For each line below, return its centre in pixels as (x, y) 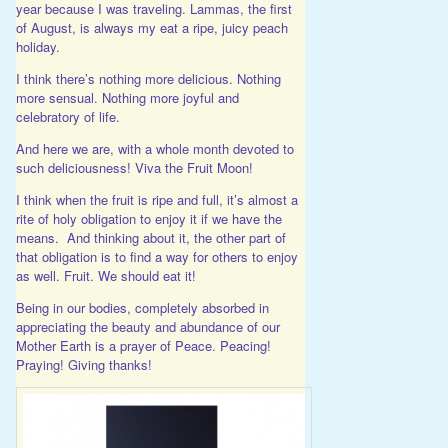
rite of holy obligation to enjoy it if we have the (148, 219)
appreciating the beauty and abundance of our (147, 327)
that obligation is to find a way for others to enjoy (156, 257)
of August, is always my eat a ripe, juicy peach (151, 28)
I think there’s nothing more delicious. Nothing (148, 79)
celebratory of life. (67, 117)
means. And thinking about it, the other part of (150, 238)
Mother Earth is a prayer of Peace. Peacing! (143, 346)
